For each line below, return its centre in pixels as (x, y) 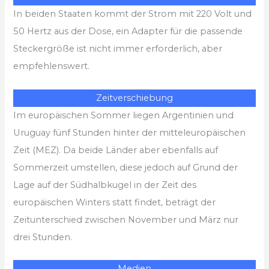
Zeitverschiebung (134, 98)
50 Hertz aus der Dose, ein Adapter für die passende (128, 32)
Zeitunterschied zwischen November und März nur (126, 219)
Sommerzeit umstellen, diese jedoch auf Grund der (126, 167)
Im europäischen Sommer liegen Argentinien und (124, 115)
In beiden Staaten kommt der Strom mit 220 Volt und (133, 14)
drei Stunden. (43, 237)
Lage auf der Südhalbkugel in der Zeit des (105, 185)
